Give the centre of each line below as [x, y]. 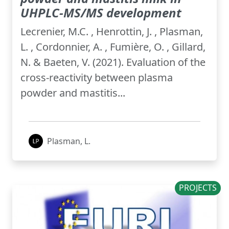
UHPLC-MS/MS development [101, 13]
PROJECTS [198, 188]
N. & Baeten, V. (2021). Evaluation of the [113, 62]
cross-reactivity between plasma [97, 78]
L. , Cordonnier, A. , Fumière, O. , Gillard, [113, 47]
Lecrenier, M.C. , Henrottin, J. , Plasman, [112, 32]
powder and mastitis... [73, 93]
